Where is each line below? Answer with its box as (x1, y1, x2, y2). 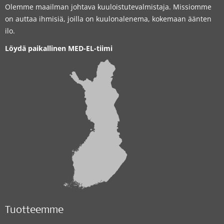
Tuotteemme (5, 205, 63, 216)
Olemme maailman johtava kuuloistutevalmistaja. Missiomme (5, 1, 211, 11)
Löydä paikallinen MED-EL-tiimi (5, 43, 112, 53)
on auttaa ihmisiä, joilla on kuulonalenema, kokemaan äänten (5, 13, 211, 23)
